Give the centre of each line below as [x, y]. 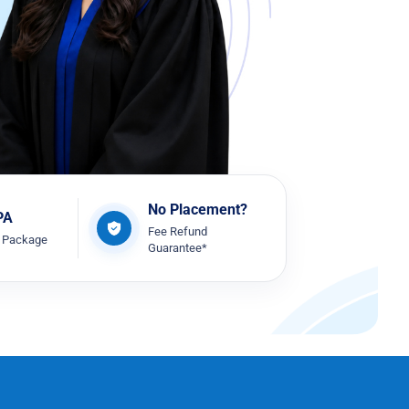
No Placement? [197, 209]
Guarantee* [177, 247]
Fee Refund [177, 231]
